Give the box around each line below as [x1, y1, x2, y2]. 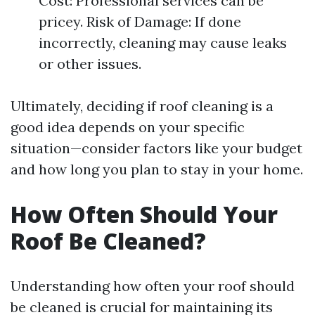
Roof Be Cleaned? [11, 226, 206, 256]
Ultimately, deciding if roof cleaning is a [11, 97, 274, 115]
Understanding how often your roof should [11, 277, 295, 295]
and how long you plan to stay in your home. [11, 160, 303, 178]
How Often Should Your [11, 199, 278, 229]
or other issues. [39, 55, 141, 72]
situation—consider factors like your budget [11, 139, 302, 157]
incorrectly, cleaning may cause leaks [39, 34, 287, 51]
